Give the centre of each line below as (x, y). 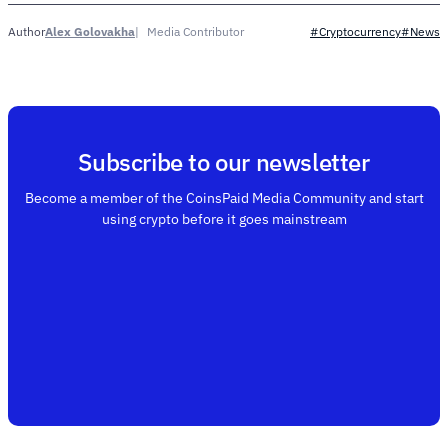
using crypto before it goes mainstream (224, 219)
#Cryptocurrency (355, 32)
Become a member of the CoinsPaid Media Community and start (224, 198)
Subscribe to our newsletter (224, 162)
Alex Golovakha (90, 31)
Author (26, 32)
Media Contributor (195, 31)
